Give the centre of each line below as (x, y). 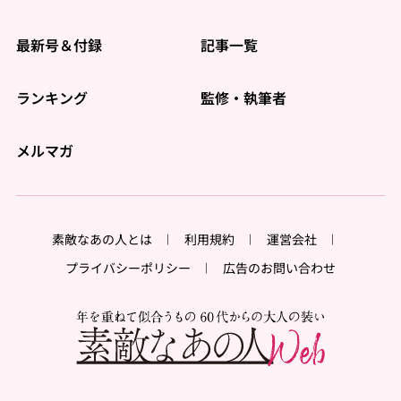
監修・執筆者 (243, 98)
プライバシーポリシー (128, 268)
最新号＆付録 (59, 45)
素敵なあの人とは (102, 239)
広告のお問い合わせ (279, 268)
